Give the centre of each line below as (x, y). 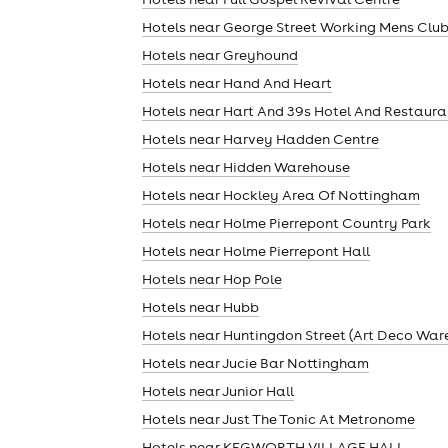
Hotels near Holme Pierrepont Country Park (286, 222)
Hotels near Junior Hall (218, 390)
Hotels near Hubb (200, 306)
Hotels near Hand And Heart (237, 82)
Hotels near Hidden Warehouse (246, 166)
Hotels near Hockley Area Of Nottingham (281, 194)
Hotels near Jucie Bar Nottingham (255, 362)
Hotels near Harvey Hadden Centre (260, 138)
